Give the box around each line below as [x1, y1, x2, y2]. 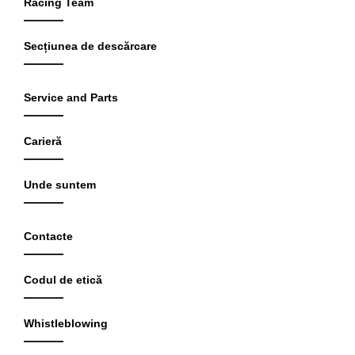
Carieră [24, 135, 62, 148]
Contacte [24, 230, 73, 243]
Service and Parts [24, 91, 118, 105]
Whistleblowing [24, 317, 108, 330]
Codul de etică [24, 273, 102, 287]
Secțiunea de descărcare [24, 40, 157, 53]
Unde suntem [24, 178, 96, 192]
